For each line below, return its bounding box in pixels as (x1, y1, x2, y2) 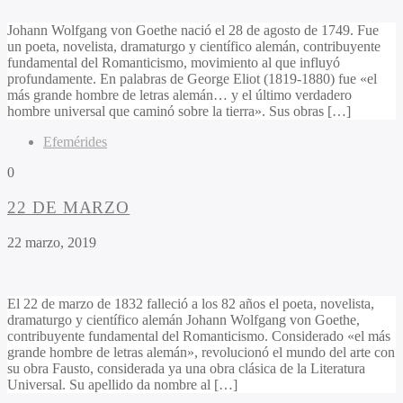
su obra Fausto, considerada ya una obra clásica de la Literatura (7, 360, 365, 376)
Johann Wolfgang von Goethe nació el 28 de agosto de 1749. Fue (7, 22, 379, 39)
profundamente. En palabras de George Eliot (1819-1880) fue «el (7, 71, 377, 87)
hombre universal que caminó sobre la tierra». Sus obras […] (7, 103, 351, 120)
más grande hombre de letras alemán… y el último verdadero (7, 87, 352, 103)
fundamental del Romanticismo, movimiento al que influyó (7, 55, 340, 71)
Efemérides (43, 134, 107, 150)
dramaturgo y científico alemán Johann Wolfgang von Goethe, (7, 311, 360, 327)
